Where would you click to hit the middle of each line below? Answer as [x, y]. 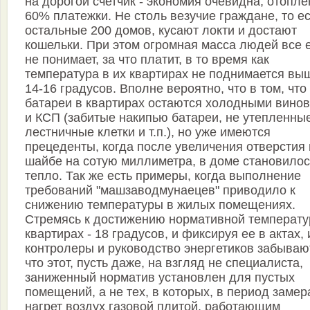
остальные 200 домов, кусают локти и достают [161, 31]
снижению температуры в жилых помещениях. [160, 205]
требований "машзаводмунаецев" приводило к [160, 191]
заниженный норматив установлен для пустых [160, 278]
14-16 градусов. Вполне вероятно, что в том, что [166, 89]
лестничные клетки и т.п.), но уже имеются [148, 133]
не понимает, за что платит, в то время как [147, 60]
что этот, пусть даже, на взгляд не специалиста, [164, 263]
